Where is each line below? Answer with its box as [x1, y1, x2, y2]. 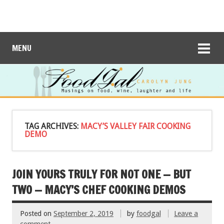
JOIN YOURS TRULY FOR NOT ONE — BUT [12, 166, 191, 182]
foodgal [136, 209, 161, 218]
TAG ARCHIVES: [24, 121, 80, 131]
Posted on [20, 209, 53, 218]
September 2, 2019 [53, 209, 113, 218]
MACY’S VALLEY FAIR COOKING [80, 121, 190, 131]
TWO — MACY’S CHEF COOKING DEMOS [12, 181, 185, 197]
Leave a [174, 209, 198, 218]
